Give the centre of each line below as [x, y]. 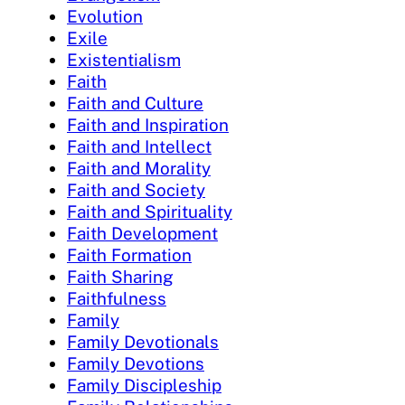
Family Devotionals [143, 341]
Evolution [105, 16]
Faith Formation [129, 254]
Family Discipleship [144, 385]
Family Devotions [136, 363]
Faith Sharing [120, 276]
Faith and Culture [135, 103]
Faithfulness [117, 298]
